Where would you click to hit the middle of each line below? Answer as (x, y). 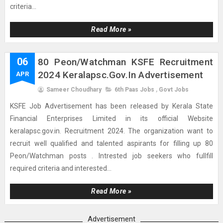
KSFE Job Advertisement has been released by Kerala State (111, 106)
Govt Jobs (173, 90)
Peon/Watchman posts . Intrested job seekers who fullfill (111, 156)
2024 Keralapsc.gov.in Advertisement (120, 75)
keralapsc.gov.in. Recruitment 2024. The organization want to (111, 131)
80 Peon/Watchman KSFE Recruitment (125, 62)
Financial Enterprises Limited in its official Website (111, 118)
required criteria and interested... (60, 168)
